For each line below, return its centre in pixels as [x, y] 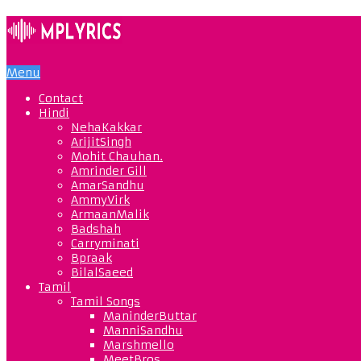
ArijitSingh [101, 141]
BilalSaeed [102, 272]
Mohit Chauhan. [117, 156]
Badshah [96, 228]
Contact [61, 98]
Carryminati [105, 243]
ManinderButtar [150, 315]
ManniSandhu [143, 330]
